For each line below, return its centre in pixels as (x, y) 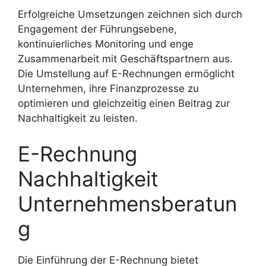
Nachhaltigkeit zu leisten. (78, 118)
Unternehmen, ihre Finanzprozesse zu (108, 89)
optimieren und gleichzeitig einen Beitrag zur (124, 104)
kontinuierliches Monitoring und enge (106, 44)
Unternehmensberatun (127, 203)
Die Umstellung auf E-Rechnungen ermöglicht (126, 74)
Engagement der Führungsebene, (97, 29)
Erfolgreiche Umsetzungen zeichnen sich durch (130, 15)
